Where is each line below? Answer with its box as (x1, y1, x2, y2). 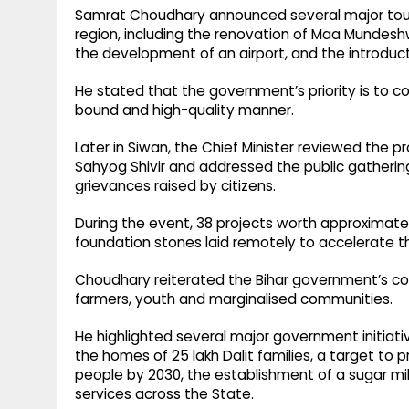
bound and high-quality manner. (75, 100, 294, 121)
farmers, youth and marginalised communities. (75, 289, 393, 309)
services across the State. (75, 384, 254, 404)
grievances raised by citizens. (75, 176, 276, 196)
